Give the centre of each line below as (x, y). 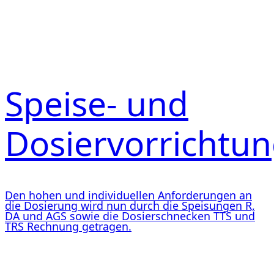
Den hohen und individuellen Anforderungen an (128, 195)
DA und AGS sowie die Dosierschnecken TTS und (130, 216)
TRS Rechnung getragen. (68, 227)
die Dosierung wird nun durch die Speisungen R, (130, 206)
